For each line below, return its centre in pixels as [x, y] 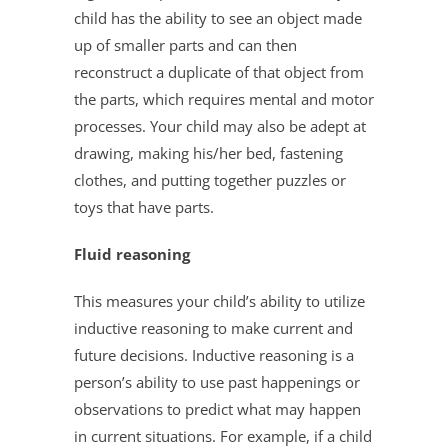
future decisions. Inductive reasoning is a [214, 354]
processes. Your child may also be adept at [220, 125]
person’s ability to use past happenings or [217, 381]
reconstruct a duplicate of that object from [219, 71]
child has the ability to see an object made [218, 17]
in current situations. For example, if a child [223, 435]
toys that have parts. [144, 206]
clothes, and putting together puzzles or [210, 179]
